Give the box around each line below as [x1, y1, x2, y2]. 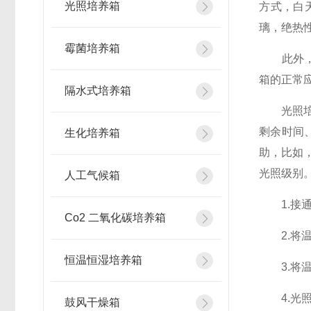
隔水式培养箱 [65, 85, 131, 96]
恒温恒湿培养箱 [65, 254, 142, 266]
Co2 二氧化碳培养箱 [65, 212, 166, 224]
